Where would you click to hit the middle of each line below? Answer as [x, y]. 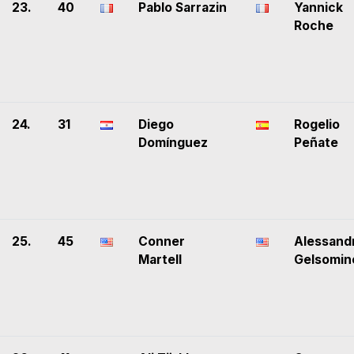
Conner [162, 242]
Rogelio [317, 125]
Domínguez [173, 143]
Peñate [316, 143]
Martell [160, 260]
